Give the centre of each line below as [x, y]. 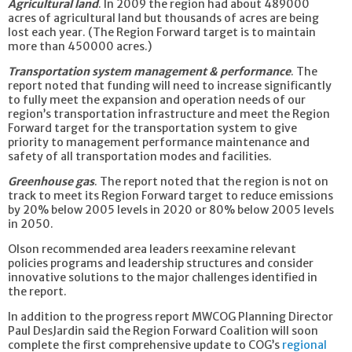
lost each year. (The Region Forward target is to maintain [162, 32]
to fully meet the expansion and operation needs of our [157, 99]
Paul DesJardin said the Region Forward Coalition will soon [163, 330]
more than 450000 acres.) [80, 46]
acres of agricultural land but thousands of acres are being [163, 18]
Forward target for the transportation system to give [152, 128]
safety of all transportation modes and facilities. [140, 156]
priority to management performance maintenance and [159, 142]
